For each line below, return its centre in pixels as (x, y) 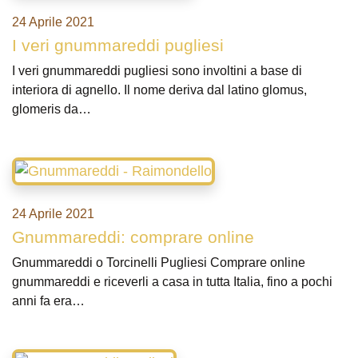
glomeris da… (52, 109)
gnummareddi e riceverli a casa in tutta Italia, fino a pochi (172, 282)
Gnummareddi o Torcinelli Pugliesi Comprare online (159, 263)
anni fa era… (48, 301)
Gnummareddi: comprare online (133, 237)
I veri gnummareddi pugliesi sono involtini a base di (157, 71)
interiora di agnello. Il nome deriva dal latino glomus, (159, 90)
